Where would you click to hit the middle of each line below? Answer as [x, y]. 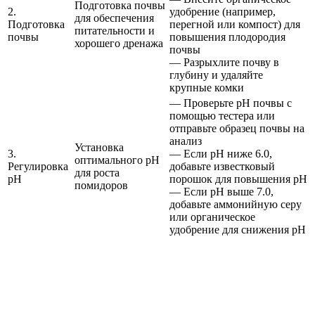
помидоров [101, 185]
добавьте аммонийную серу [236, 204]
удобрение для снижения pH [238, 230]
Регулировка [38, 166]
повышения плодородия [227, 37]
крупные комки [207, 88]
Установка [99, 147]
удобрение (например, [223, 12]
